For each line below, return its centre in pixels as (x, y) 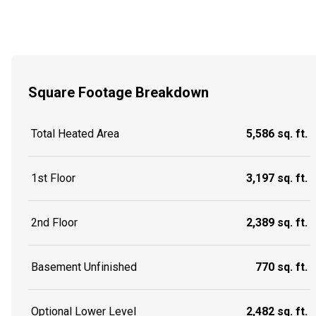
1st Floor (53, 178)
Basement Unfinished (84, 267)
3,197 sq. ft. (277, 178)
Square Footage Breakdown (119, 92)
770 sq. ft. (281, 267)
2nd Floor (54, 223)
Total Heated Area (75, 134)
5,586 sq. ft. (277, 134)
